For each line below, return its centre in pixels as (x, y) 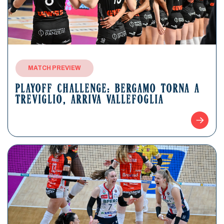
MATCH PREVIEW (54, 68)
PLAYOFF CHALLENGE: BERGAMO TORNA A (108, 90)
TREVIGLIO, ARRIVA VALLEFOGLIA (90, 101)
